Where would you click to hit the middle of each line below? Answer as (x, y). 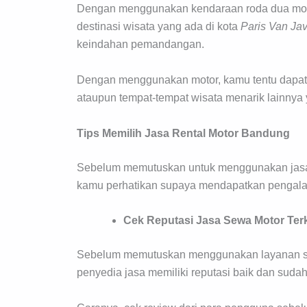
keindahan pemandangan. (140, 45)
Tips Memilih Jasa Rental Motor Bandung (183, 133)
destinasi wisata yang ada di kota (159, 27)
